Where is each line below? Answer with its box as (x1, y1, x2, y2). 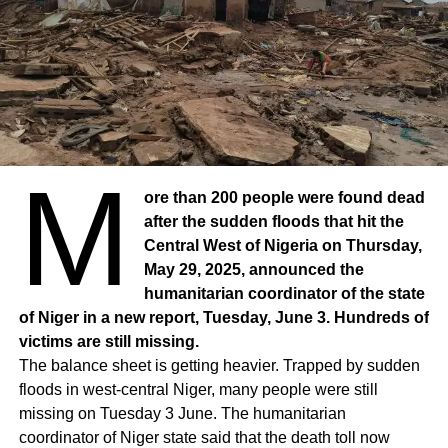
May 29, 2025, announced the (144, 260, 365, 278)
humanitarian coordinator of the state (144, 284, 426, 302)
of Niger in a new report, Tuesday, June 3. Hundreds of (18, 308, 429, 326)
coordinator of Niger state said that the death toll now (18, 428, 390, 446)
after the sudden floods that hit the (144, 212, 405, 230)
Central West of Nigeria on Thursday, (144, 236, 423, 254)
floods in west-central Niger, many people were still (18, 380, 378, 398)
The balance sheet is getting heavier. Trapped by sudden (18, 356, 420, 374)
